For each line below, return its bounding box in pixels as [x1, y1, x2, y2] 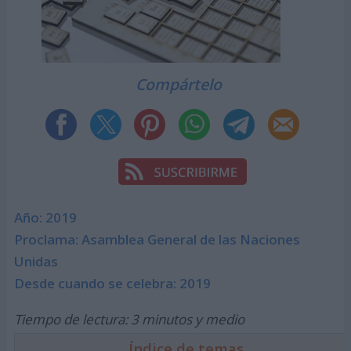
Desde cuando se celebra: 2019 [13, 274, 211, 293]
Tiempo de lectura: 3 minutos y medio [13, 309, 244, 328]
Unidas [13, 252, 58, 271]
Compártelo [136, 73, 223, 95]
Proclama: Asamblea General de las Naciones [13, 230, 300, 249]
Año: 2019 [13, 208, 77, 227]
